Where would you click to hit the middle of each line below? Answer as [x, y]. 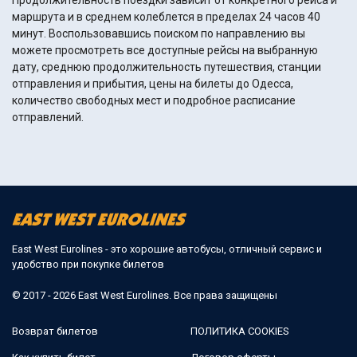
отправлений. [48, 118]
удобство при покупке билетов [88, 264]
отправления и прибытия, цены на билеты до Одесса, [153, 84]
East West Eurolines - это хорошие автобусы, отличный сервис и [167, 249]
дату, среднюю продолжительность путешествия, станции [167, 67]
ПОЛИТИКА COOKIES [240, 331]
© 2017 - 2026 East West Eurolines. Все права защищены [145, 295]
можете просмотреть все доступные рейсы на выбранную [165, 51]
